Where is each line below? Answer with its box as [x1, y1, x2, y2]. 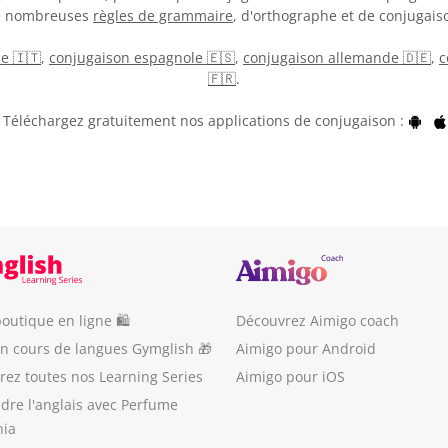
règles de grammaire [93, 5, 233, 25]
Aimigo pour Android [236, 339, 376, 358]
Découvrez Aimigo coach [236, 311, 399, 330]
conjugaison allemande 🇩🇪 [243, 47, 431, 67]
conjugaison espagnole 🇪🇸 [49, 47, 235, 67]
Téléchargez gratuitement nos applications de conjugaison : [2, 110, 408, 130]
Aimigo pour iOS [236, 367, 345, 386]
